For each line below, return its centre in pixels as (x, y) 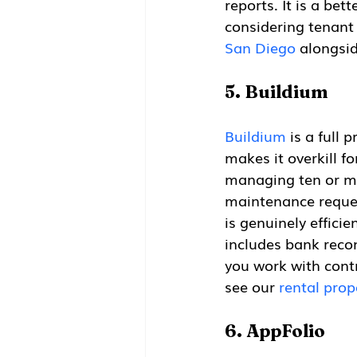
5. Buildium (277, 92)
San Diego (260, 47)
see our (252, 286)
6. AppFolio (275, 331)
